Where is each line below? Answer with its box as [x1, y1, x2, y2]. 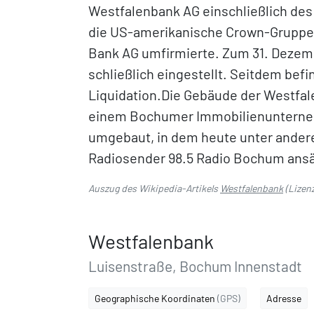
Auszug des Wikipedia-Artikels [88, 182, 220, 194]
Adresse [266, 292, 301, 304]
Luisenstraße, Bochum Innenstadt [88, 257, 302, 275]
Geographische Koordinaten [95, 292, 217, 304]
